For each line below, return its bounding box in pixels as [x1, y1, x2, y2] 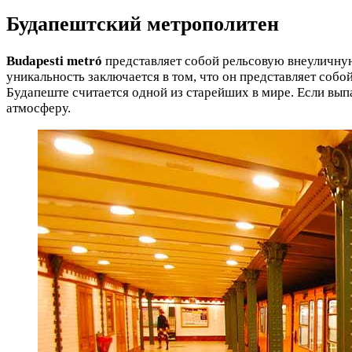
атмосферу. [6, 100, 71, 115]
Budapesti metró [6, 53, 102, 68]
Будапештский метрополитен [6, 13, 279, 36]
